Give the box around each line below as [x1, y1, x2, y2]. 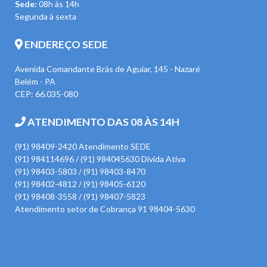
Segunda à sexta [15, 11, 76, 22]
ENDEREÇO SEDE [23, 38, 108, 51]
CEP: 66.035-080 [15, 88, 78, 99]
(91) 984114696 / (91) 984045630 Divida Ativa [15, 153, 185, 164]
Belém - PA [15, 76, 55, 86]
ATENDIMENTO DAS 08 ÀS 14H [26, 115, 179, 129]
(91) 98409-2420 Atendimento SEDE [15, 141, 151, 151]
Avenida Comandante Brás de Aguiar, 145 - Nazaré [15, 63, 200, 74]
